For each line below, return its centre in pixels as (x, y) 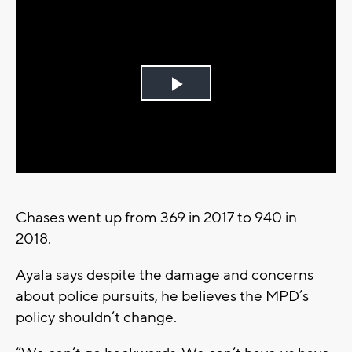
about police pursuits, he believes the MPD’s (162, 297)
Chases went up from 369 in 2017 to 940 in (156, 218)
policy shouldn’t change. (96, 318)
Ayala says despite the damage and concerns (165, 275)
